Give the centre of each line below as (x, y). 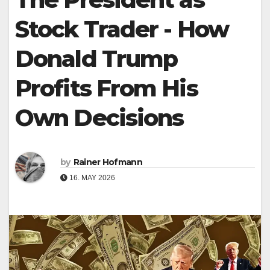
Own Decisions (99, 118)
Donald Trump (96, 59)
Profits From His (106, 88)
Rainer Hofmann (108, 162)
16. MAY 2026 (91, 177)
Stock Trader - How (122, 29)
